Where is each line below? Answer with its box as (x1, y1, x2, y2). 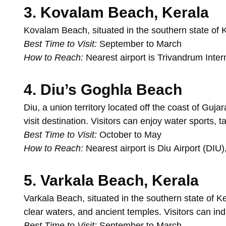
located (108, 102, 140, 113)
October (99, 130, 134, 140)
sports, (189, 116, 219, 127)
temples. (127, 207, 164, 217)
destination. (42, 116, 91, 127)
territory (75, 102, 108, 113)
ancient (95, 207, 127, 217)
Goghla (81, 81, 136, 98)
